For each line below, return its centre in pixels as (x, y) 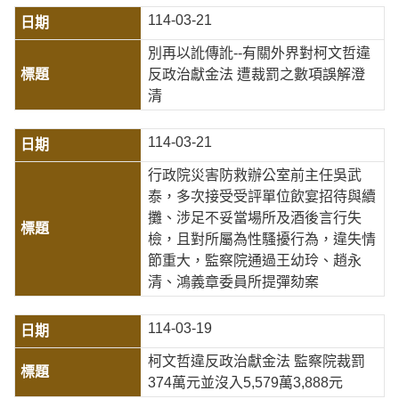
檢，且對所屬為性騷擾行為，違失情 (261, 239)
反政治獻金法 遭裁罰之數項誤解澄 (256, 74)
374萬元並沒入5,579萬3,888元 (245, 383)
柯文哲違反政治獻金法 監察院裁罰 (256, 361)
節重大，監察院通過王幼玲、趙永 (254, 261)
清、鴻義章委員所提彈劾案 (233, 282)
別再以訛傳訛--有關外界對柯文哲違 (259, 53)
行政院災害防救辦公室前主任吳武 (254, 175)
